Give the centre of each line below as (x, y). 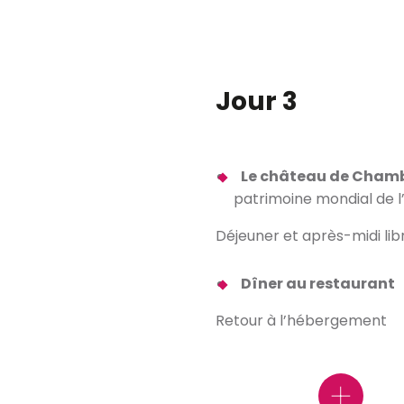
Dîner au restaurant (318, 284)
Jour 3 (257, 101)
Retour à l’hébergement (301, 321)
